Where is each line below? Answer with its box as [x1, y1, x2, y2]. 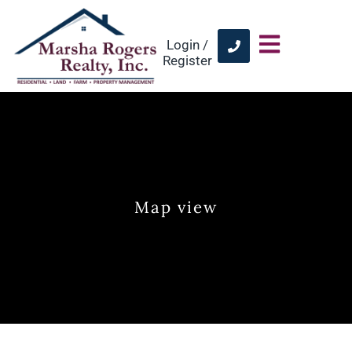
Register [162, 53, 212, 69]
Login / [166, 37, 208, 53]
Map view [134, 196, 218, 218]
